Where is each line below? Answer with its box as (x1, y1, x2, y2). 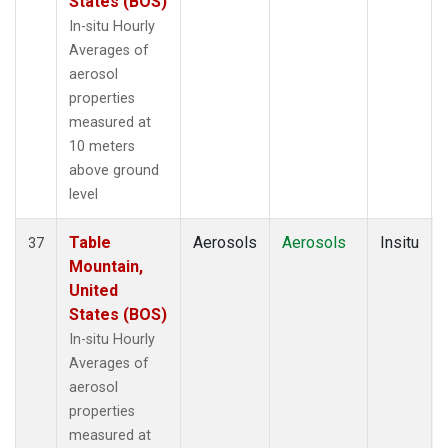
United (69, 280, 118, 300)
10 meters (69, 137, 135, 155)
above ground (69, 161, 159, 179)
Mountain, (69, 256, 143, 276)
